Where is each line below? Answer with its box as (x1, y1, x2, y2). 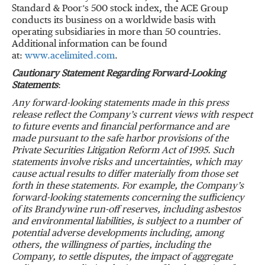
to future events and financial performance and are (12, 122, 229, 132)
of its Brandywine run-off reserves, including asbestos (12, 205, 241, 215)
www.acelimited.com (25, 51, 115, 61)
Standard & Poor (12, 4, 82, 14)
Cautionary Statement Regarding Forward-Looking (12, 69, 225, 79)
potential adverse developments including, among (12, 229, 224, 238)
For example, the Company (122, 182, 237, 191)
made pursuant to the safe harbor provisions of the (12, 134, 228, 144)
